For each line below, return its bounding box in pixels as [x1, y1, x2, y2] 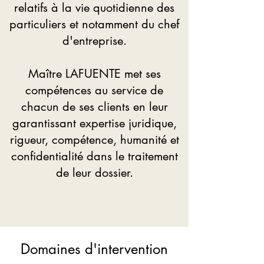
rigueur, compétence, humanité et [9, 132, 179, 147]
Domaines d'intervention [21, 240, 168, 258]
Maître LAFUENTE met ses [28, 66, 161, 81]
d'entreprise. [62, 33, 127, 48]
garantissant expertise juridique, [12, 115, 177, 131]
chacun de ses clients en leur [21, 99, 168, 114]
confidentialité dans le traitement [11, 148, 178, 164]
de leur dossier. [55, 165, 133, 180]
